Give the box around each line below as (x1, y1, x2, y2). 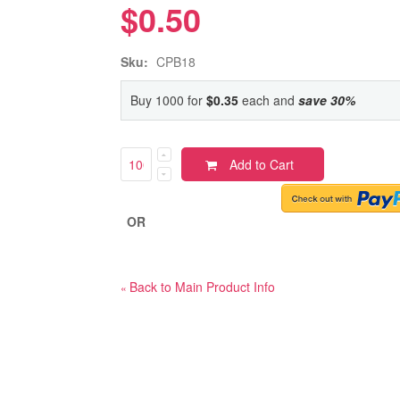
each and (237, 90, 298, 109)
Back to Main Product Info (129, 277, 275, 296)
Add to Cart (229, 154, 294, 173)
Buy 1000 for (129, 90, 206, 109)
